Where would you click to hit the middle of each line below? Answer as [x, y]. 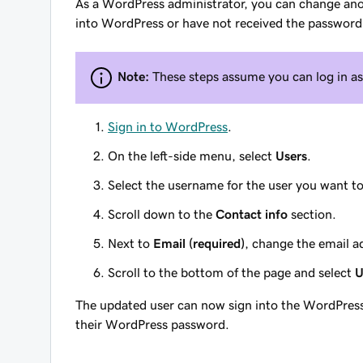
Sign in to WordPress [168, 126]
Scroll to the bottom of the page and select [231, 272]
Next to [130, 243]
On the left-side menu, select [192, 156]
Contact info [252, 214]
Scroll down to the [162, 214]
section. [312, 214]
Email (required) [199, 243]
